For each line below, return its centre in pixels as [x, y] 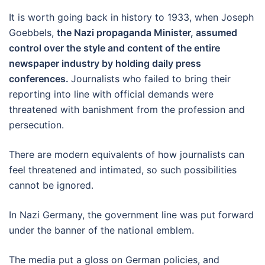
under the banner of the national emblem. [101, 230]
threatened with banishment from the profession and [127, 109]
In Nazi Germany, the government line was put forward [131, 214]
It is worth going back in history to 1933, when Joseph [131, 17]
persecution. [36, 125]
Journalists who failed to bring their [151, 78]
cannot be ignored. [51, 185]
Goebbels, [33, 32]
